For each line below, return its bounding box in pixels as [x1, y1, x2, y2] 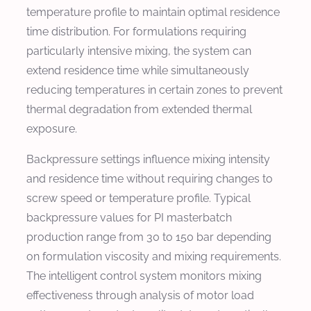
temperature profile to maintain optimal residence [26, 5, 280, 19]
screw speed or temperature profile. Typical [26, 191, 251, 205]
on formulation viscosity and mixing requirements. [26, 249, 281, 263]
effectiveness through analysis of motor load [26, 288, 254, 302]
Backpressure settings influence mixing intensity [26, 152, 270, 166]
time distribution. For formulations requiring [26, 24, 246, 38]
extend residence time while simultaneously [26, 63, 249, 77]
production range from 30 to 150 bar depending [26, 230, 271, 244]
